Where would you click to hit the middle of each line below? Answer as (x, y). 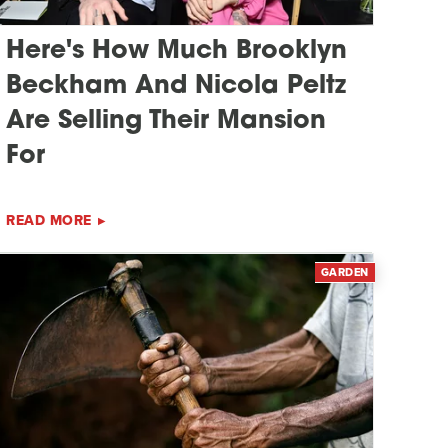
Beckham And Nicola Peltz (176, 87)
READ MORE (49, 221)
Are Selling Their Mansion (166, 122)
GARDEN (344, 272)
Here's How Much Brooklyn (177, 52)
